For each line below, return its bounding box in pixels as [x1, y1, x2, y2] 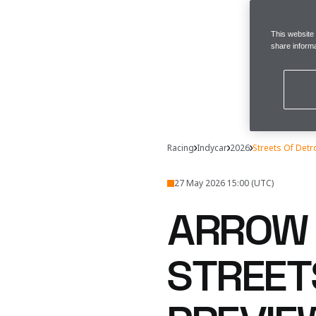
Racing [167, 142, 195, 154]
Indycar [197, 142, 228, 154]
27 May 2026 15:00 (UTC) [174, 177, 274, 189]
